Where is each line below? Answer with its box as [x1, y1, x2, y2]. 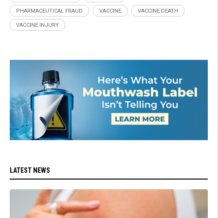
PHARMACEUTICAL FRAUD [16, 7, 83, 14]
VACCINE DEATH [138, 7, 178, 14]
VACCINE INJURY [16, 21, 59, 28]
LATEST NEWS [10, 166, 50, 175]
